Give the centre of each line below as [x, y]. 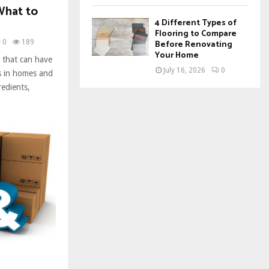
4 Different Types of [196, 23]
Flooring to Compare [196, 34]
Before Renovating [194, 45]
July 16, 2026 [184, 70]
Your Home [177, 56]
